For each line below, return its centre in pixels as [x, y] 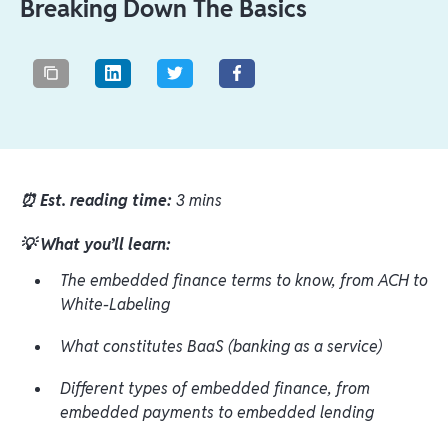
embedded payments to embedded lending [217, 412]
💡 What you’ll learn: [95, 244]
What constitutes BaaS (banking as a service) [221, 346]
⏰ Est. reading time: [98, 200]
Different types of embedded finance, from [215, 388]
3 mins [199, 200]
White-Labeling [115, 304]
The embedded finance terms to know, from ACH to [244, 280]
